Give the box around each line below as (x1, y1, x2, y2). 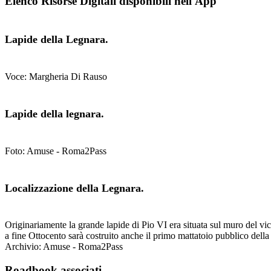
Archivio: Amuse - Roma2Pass (5, 241, 123, 252)
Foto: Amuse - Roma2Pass (5, 145, 106, 156)
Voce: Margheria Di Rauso (5, 71, 107, 82)
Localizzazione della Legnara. (5, 181, 144, 194)
